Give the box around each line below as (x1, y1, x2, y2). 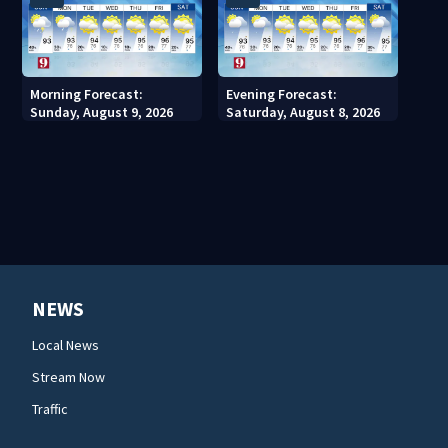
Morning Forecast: (30, 85, 144, 104)
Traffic (32, 400, 68, 419)
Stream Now (32, 368, 105, 387)
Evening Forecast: (226, 85, 338, 104)
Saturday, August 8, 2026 (226, 103, 381, 122)
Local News (32, 336, 99, 355)
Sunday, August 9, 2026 (30, 103, 174, 122)
